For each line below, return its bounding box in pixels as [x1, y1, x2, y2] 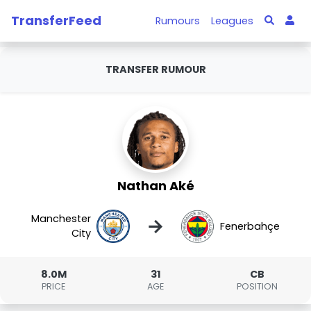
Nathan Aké [117, 177, 194, 194]
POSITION [237, 280, 278, 292]
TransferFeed [11, 11, 101, 29]
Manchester [31, 212, 92, 226]
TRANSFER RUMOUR [105, 62, 206, 76]
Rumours [155, 13, 201, 28]
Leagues [211, 13, 254, 28]
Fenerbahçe [219, 219, 280, 233]
